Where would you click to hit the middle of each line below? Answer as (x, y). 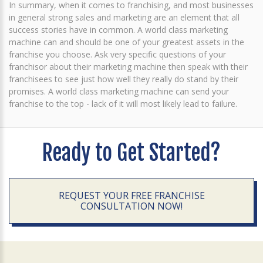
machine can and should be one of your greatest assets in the (127, 42)
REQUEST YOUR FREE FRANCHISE (131, 195)
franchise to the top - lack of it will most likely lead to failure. (123, 104)
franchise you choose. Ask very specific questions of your (117, 54)
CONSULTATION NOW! (131, 206)
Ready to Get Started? (131, 153)
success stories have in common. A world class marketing (118, 30)
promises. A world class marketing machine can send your (119, 91)
